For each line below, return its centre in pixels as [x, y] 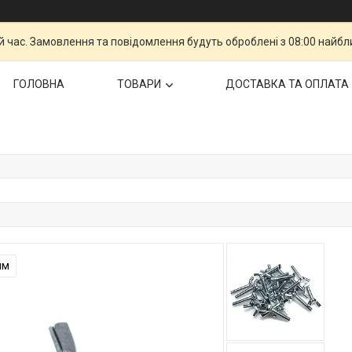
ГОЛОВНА [39, 84]
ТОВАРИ [139, 84]
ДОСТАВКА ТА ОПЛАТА [287, 84]
